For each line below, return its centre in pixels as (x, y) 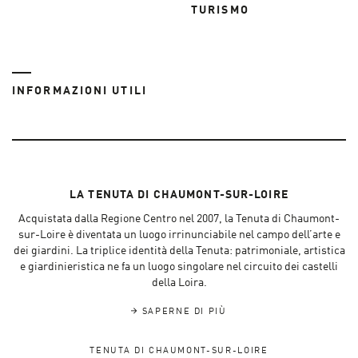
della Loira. (179, 283)
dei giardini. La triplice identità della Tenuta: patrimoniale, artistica (179, 251)
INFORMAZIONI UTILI (80, 91)
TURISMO (220, 10)
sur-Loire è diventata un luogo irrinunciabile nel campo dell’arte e (179, 235)
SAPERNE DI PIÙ (182, 312)
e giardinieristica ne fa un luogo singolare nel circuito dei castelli (179, 267)
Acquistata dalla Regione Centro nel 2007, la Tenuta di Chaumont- (179, 219)
